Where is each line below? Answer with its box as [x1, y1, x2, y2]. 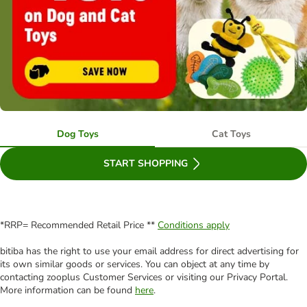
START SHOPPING [103, 157, 188, 171]
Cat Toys [211, 127, 251, 141]
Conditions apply [158, 219, 230, 232]
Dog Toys [56, 127, 99, 141]
